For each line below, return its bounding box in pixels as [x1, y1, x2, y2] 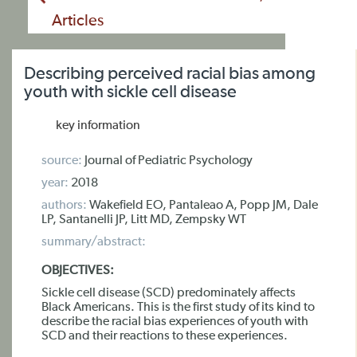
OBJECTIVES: [41, 265, 114, 277]
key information [56, 120, 140, 132]
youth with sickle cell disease [24, 84, 237, 101]
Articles [52, 13, 104, 29]
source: [41, 155, 82, 167]
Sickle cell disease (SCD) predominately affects [41, 287, 296, 300]
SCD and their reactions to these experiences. [41, 330, 288, 343]
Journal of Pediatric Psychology [82, 155, 253, 167]
